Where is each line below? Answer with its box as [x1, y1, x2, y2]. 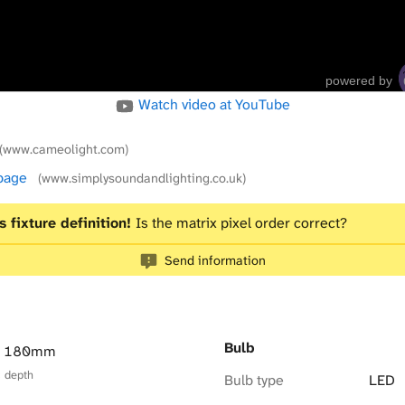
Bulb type [224, 370, 284, 390]
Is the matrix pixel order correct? [135, 213, 347, 233]
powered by [325, 73, 392, 89]
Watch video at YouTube [135, 95, 291, 115]
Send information [164, 251, 266, 269]
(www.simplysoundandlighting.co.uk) [37, 169, 246, 187]
